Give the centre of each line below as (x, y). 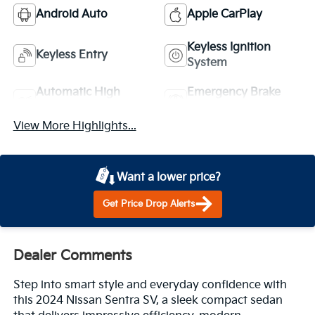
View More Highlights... (75, 126)
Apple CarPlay (225, 14)
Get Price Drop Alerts (148, 204)
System (207, 63)
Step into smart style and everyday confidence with (150, 285)
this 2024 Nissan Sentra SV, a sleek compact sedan (148, 300)
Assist (203, 108)
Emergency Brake (234, 92)
